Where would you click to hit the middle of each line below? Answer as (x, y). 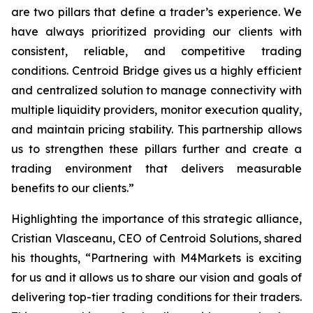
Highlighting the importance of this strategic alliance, (156, 219)
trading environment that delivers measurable (156, 168)
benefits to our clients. (70, 188)
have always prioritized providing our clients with (156, 31)
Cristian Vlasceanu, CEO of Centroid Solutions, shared (156, 238)
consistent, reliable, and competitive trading (156, 51)
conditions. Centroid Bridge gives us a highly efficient (156, 71)
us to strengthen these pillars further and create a (156, 149)
